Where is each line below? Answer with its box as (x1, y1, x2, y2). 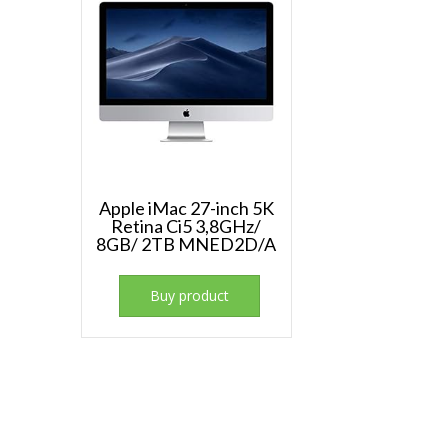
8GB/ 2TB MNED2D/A (96, 233, 277, 256)
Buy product (150, 286, 230, 306)
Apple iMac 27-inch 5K (98, 197, 274, 220)
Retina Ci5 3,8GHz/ (111, 215, 262, 238)
